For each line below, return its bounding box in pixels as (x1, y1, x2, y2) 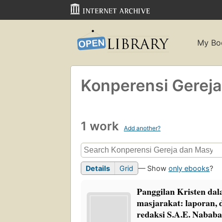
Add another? (124, 124, 161, 132)
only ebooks (168, 164, 210, 173)
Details (86, 164, 110, 173)
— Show (138, 164, 168, 173)
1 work (81, 118, 122, 133)
